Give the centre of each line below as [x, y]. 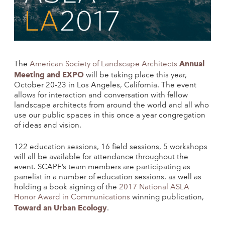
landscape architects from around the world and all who [111, 106]
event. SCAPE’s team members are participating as [102, 168]
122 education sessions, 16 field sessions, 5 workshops [111, 148]
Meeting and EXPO [49, 75]
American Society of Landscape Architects [103, 65]
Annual [192, 64]
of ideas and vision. [48, 126]
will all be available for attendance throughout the [101, 158]
